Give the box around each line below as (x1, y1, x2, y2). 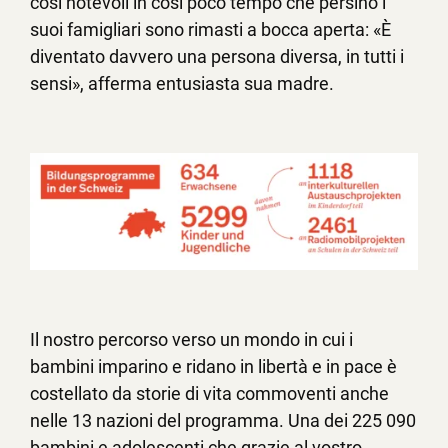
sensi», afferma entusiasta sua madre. (30, 73, 334, 95)
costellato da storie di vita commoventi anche (30, 382, 389, 404)
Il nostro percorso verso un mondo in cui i (30, 328, 353, 350)
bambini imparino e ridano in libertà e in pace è (30, 355, 397, 377)
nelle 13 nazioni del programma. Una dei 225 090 (30, 409, 416, 431)
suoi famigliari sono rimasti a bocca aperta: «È (30, 19, 391, 41)
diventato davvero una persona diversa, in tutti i (30, 46, 404, 68)
